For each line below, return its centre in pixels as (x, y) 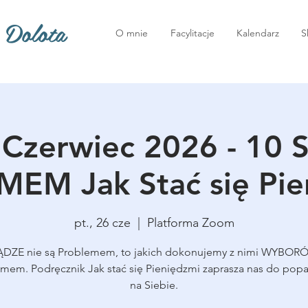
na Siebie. (154, 285)
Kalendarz (258, 33)
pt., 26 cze (102, 222)
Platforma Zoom (190, 222)
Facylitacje (192, 33)
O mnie (131, 33)
